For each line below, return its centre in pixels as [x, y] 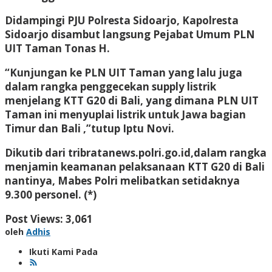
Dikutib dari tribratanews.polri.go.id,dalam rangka [136, 152]
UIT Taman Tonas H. [57, 48]
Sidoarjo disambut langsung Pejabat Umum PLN [130, 34]
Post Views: [34, 219]
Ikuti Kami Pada [63, 251]
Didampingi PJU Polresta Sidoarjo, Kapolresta [122, 20]
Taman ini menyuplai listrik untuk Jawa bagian [125, 114]
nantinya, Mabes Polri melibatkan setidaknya [122, 180]
